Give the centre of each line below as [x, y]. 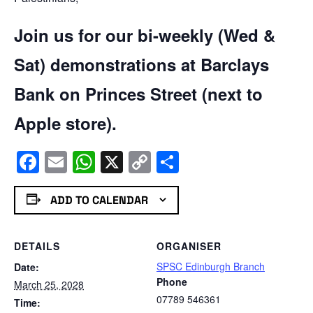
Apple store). [65, 123]
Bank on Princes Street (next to [138, 93]
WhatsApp [147, 162]
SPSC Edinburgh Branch [211, 267]
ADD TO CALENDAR [99, 200]
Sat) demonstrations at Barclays [141, 64]
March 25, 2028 [49, 285]
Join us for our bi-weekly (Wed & [145, 35]
